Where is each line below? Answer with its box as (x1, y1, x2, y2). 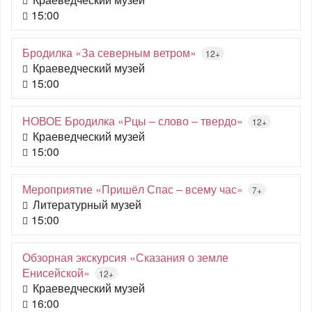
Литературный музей (33, 196, 141, 212)
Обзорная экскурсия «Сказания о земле (22, 249, 228, 265)
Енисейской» (22, 265, 90, 281)
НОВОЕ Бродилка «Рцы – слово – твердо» (22, 113, 243, 129)
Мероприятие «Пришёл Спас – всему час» (22, 181, 243, 197)
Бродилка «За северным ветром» (22, 45, 196, 61)
